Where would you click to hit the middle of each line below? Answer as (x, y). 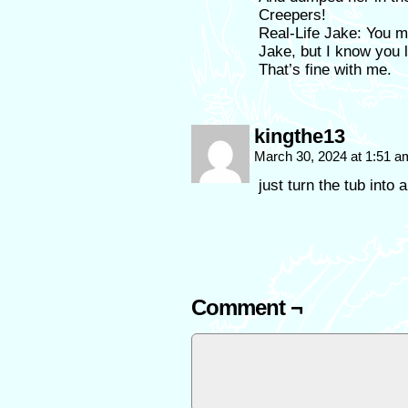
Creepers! (292, 15)
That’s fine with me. (325, 70)
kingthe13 (300, 136)
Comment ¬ (247, 307)
